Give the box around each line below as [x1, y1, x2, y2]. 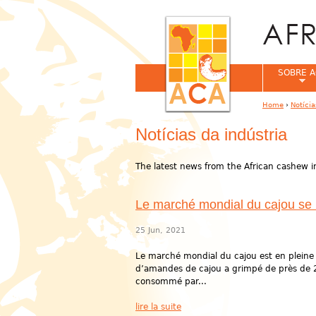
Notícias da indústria [135, 125, 287, 144]
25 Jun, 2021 [135, 226, 186, 235]
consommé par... [135, 276, 207, 286]
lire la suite [135, 302, 181, 312]
